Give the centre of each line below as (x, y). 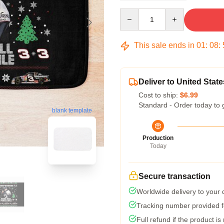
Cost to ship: (159, 95)
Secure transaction (174, 176)
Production (158, 138)
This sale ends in (164, 45)
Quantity (133, 13)
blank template (72, 111)
